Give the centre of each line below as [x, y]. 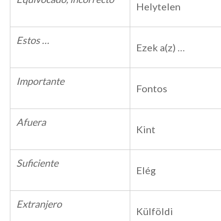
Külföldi [155, 211]
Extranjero [39, 204]
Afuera [31, 122]
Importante [40, 81]
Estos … [33, 40]
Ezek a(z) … [161, 47]
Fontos [152, 88]
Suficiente [37, 163]
